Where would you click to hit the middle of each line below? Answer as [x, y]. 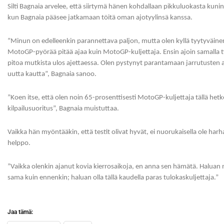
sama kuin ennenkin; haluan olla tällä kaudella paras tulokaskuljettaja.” [113, 178]
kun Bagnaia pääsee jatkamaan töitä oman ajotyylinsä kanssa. [100, 18]
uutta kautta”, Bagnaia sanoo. [52, 74]
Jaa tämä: [20, 212]
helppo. [19, 143]
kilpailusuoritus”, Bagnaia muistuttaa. [63, 109]
